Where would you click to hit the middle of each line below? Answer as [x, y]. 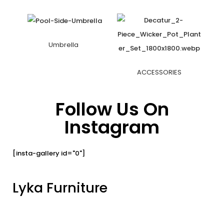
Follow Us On [112, 109]
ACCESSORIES [159, 72]
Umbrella [65, 44]
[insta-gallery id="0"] [49, 153]
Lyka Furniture [60, 188]
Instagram [112, 127]
